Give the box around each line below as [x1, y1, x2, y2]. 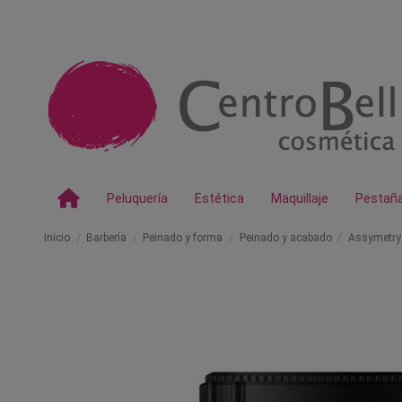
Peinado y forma [143, 232, 223, 244]
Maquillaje [271, 191, 328, 205]
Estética [195, 191, 244, 205]
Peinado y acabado [239, 232, 332, 244]
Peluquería [107, 191, 168, 205]
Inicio [44, 232, 70, 244]
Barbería [86, 232, 127, 244]
